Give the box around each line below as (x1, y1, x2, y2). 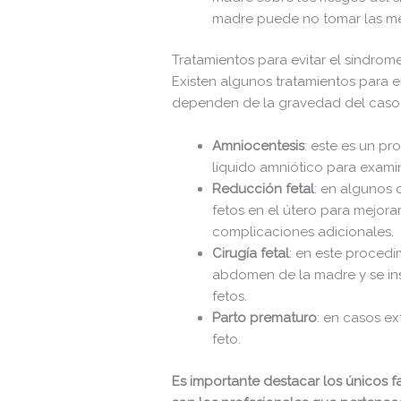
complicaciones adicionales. (212, 224, 395, 241)
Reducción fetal (212, 181, 315, 198)
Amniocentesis (212, 138, 305, 155)
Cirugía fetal (212, 245, 290, 262)
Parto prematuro (212, 310, 318, 327)
